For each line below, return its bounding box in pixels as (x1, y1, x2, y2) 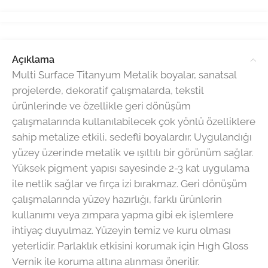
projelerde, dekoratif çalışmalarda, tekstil (12, 84, 203, 97)
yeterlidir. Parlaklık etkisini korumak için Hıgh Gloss (12, 240, 248, 252)
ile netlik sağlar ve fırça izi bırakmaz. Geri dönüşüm (12, 178, 247, 190)
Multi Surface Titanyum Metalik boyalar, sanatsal (12, 69, 236, 81)
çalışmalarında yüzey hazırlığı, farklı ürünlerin (12, 193, 222, 206)
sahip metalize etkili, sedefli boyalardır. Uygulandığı (12, 131, 252, 144)
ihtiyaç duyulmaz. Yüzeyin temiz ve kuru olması (12, 224, 231, 237)
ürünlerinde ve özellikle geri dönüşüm (12, 100, 191, 112)
